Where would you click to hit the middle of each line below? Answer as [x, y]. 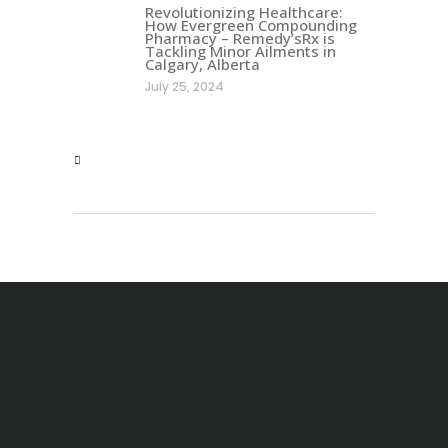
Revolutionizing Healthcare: [244, 12]
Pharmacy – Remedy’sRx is [240, 38]
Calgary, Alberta [202, 64]
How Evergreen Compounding [251, 25]
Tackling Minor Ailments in [240, 51]
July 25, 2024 [184, 86]
